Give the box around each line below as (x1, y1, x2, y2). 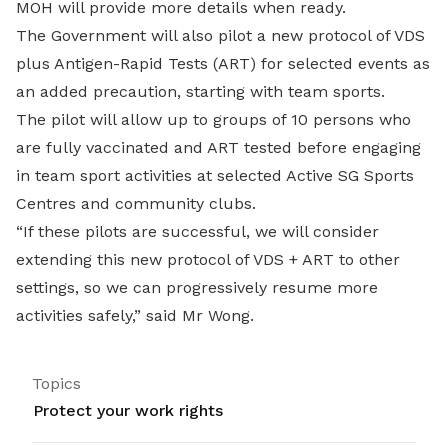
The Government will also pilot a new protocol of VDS (16, 26, 425, 45)
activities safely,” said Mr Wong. (16, 306, 254, 325)
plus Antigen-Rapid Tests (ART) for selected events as (16, 54, 430, 73)
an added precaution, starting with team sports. (16, 82, 385, 101)
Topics (32, 374, 81, 393)
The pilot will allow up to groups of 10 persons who (16, 110, 411, 129)
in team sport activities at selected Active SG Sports (16, 166, 414, 185)
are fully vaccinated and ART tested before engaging (16, 138, 421, 157)
